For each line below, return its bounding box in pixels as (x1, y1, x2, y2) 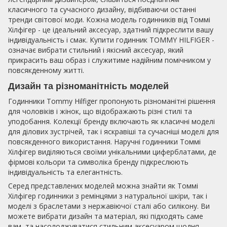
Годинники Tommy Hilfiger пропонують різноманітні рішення (8, 96, 215, 106)
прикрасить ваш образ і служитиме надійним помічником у (8, 55, 211, 65)
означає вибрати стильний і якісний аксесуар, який (8, 45, 183, 55)
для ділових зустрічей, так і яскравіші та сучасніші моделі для (8, 126, 219, 136)
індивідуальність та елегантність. (8, 167, 123, 177)
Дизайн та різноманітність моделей (8, 81, 169, 92)
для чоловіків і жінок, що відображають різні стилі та (8, 106, 192, 116)
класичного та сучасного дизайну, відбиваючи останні (8, 5, 196, 15)
